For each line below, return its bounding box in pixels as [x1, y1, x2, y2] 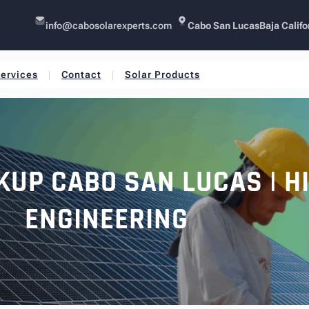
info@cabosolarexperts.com [46, 19, 172, 31]
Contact [61, 68, 101, 80]
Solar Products [124, 68, 200, 80]
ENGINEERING [24, 201, 188, 239]
